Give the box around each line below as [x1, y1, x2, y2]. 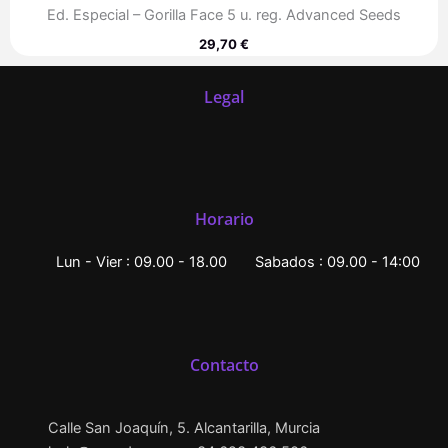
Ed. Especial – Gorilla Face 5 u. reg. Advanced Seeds [47, 6, 401, 25]
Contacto [189, 354, 259, 376]
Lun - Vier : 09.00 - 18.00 [56, 253, 227, 271]
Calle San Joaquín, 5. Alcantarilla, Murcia [47, 419, 320, 437]
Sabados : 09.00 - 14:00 [254, 253, 420, 271]
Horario [194, 208, 254, 230]
